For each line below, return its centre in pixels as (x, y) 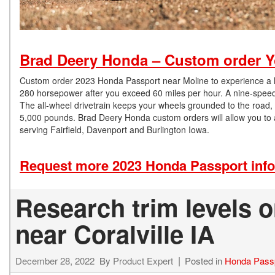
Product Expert (143, 260)
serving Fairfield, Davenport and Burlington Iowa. (114, 129)
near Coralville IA (115, 233)
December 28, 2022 (55, 260)
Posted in (205, 260)
